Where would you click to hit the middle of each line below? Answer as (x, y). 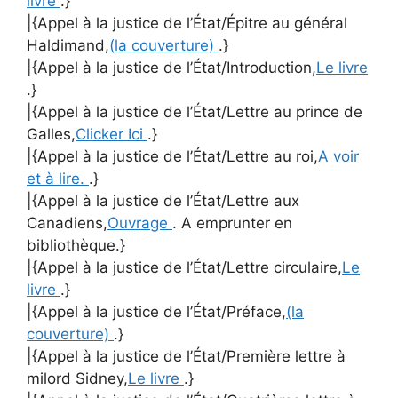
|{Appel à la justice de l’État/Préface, (156, 311)
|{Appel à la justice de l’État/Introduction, (171, 67)
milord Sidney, (77, 378)
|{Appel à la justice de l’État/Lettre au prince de (195, 111)
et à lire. (58, 178)
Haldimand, (68, 45)
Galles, (51, 134)
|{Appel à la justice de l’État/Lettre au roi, (172, 156)
